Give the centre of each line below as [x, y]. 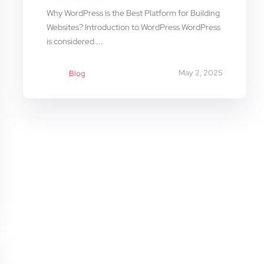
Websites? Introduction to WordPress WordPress [133, 27]
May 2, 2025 [200, 72]
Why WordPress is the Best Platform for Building [133, 13]
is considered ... [75, 41]
